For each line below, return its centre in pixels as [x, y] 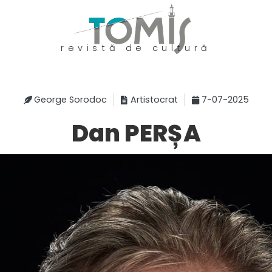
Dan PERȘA [136, 134]
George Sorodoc [70, 100]
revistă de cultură [136, 48]
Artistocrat [154, 100]
